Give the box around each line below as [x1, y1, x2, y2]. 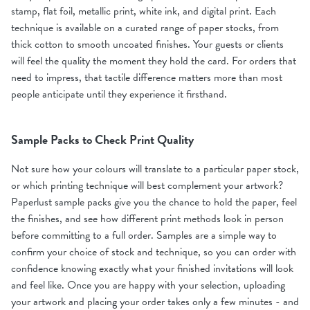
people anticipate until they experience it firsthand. [11, 85, 227, 102]
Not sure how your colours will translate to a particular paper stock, [11, 160, 299, 177]
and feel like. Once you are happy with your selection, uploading [11, 276, 285, 293]
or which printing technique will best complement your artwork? [11, 176, 283, 194]
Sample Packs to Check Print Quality [11, 129, 194, 149]
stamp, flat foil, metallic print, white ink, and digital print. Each [11, 2, 276, 19]
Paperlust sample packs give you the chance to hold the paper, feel [11, 193, 297, 210]
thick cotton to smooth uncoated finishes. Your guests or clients [11, 35, 284, 53]
